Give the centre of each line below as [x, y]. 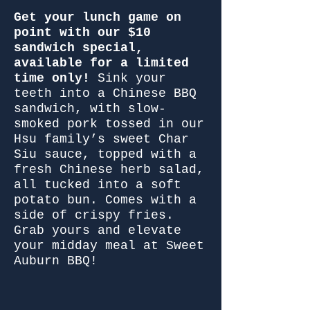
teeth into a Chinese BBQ [105, 93]
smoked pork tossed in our [109, 124]
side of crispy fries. [94, 215]
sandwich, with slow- [90, 109]
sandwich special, [79, 48]
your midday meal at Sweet [109, 246]
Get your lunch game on [98, 17]
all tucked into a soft [98, 185]
